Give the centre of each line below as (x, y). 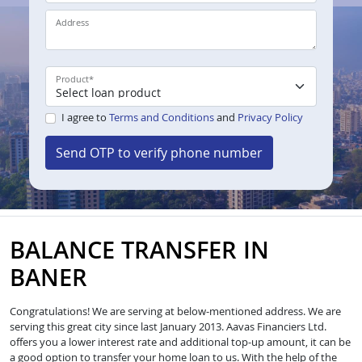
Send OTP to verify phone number (159, 153)
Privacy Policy (270, 118)
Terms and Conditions (161, 118)
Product (72, 79)
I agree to (85, 118)
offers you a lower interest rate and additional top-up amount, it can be (180, 342)
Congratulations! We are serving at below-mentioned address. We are (175, 311)
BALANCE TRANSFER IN (139, 250)
